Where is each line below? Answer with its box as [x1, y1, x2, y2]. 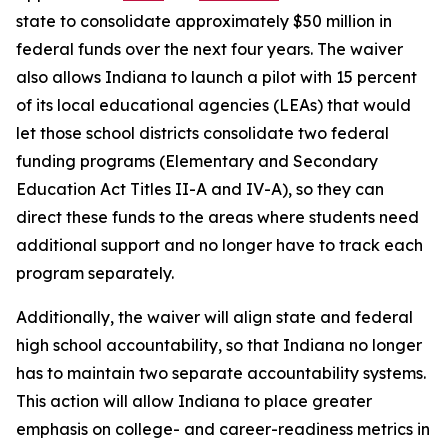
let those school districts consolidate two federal [16, 123, 389, 143]
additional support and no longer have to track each [16, 235, 423, 255]
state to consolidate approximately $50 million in [16, 11, 392, 31]
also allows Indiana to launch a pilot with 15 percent [16, 67, 417, 87]
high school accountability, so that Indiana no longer [16, 335, 422, 355]
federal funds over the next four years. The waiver [16, 39, 403, 59]
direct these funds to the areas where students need [16, 207, 419, 227]
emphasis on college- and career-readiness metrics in [16, 419, 430, 439]
